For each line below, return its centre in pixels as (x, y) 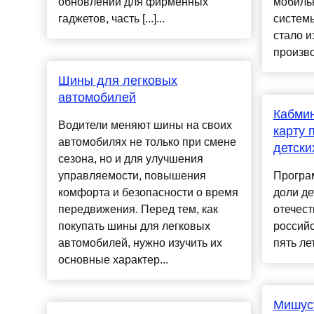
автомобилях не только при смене (148, 142)
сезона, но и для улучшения (131, 159)
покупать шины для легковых (135, 226)
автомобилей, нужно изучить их (141, 243)
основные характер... (114, 260)
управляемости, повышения (132, 176)
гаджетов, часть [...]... (112, 19)
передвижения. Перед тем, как (138, 210)
